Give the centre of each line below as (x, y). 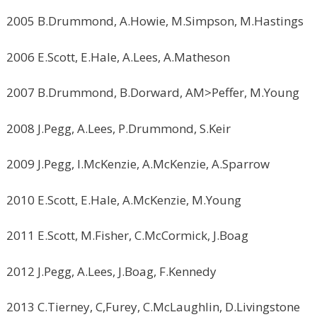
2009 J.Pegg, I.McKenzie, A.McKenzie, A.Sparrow (138, 164)
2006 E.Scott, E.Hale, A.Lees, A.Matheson (118, 57)
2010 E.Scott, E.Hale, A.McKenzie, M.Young (124, 200)
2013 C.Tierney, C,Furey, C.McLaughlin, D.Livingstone (153, 307)
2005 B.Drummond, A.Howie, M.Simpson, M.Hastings (155, 21)
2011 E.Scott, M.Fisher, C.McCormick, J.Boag (127, 235)
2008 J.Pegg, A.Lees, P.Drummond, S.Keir (119, 128)
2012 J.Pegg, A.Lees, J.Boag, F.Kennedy (111, 271)
